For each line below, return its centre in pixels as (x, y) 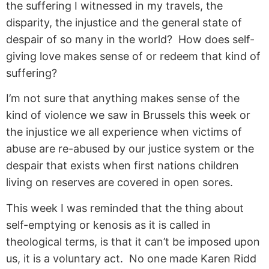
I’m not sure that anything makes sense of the (123, 98)
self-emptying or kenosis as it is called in (108, 225)
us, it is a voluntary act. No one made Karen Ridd (131, 258)
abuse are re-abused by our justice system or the (130, 149)
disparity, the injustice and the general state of (124, 22)
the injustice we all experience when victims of (124, 132)
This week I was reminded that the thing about (125, 208)
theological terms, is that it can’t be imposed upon (133, 241)
